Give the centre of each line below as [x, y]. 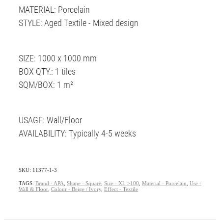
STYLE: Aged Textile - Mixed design [79, 22]
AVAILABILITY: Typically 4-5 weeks [77, 133]
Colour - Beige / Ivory [76, 189]
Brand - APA [50, 183]
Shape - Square [84, 183]
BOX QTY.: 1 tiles [47, 71]
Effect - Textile [121, 189]
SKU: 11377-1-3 [38, 170]
